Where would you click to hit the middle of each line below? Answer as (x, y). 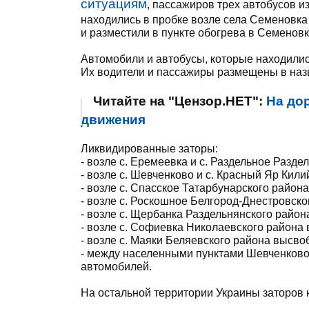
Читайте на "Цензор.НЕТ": (180, 101)
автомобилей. (116, 267)
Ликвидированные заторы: (149, 149)
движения (113, 120)
